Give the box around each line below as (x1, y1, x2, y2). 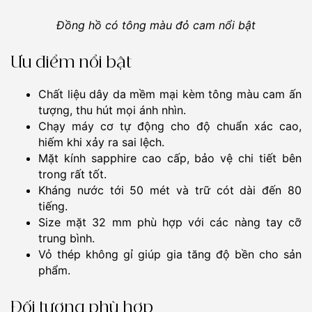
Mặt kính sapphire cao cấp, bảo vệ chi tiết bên (38, 151, 302, 166)
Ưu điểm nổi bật (10, 55, 132, 71)
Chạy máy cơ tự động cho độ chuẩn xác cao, (38, 119, 302, 134)
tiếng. (38, 199, 68, 214)
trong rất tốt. (38, 167, 107, 182)
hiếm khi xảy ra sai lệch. (38, 135, 164, 150)
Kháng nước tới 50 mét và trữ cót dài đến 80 (38, 183, 302, 198)
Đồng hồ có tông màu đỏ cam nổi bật (56, 18, 256, 33)
